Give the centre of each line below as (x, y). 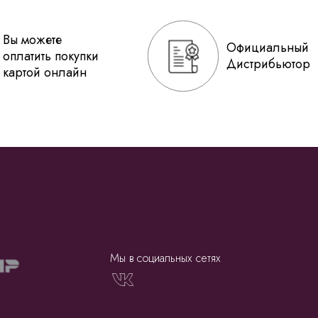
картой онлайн (45, 72)
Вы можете (32, 40)
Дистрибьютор (268, 64)
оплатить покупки (51, 56)
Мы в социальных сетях (165, 258)
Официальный (268, 48)
